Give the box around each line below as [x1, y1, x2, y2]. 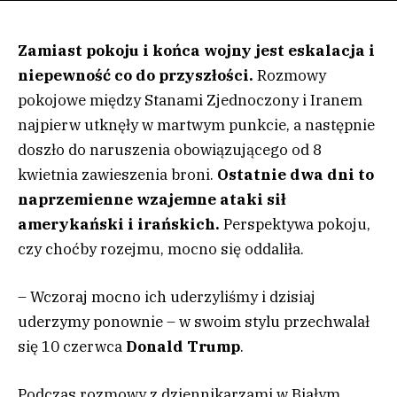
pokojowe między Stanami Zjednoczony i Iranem [18, 90, 362, 110]
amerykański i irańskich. [18, 214, 220, 234]
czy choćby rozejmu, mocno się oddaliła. [18, 239, 304, 259]
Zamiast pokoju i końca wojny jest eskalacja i [18, 41, 375, 60]
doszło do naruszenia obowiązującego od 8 [18, 140, 322, 160]
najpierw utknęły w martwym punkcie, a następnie [18, 115, 375, 135]
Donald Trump [126, 337, 240, 357]
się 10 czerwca [18, 337, 126, 357]
